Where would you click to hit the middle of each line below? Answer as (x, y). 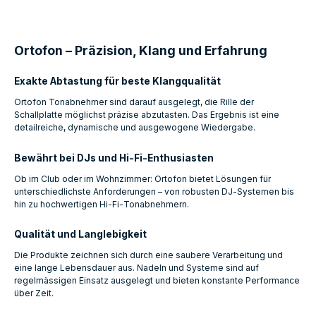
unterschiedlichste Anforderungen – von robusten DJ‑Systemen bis (154, 191)
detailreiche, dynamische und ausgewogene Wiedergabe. (136, 128)
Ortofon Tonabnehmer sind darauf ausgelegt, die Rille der (134, 102)
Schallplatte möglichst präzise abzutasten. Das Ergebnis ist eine (147, 115)
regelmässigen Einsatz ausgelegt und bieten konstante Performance (157, 281)
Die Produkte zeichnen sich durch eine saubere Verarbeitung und (148, 255)
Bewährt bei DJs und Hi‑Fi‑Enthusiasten (114, 158)
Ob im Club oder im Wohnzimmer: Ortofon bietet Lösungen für (142, 178)
